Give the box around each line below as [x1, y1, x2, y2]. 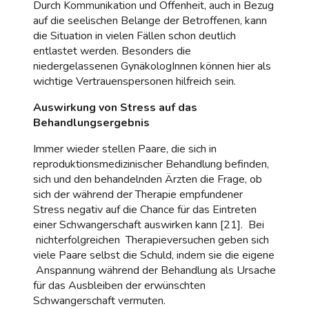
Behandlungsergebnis [33, 114, 150, 130]
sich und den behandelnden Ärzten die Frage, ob [33, 171, 262, 187]
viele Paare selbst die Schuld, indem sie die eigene [33, 247, 275, 263]
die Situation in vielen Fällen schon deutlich [33, 28, 236, 43]
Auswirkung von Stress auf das [33, 99, 197, 115]
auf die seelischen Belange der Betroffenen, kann [33, 12, 267, 28]
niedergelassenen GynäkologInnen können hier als [33, 58, 271, 74]
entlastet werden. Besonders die [33, 43, 191, 59]
